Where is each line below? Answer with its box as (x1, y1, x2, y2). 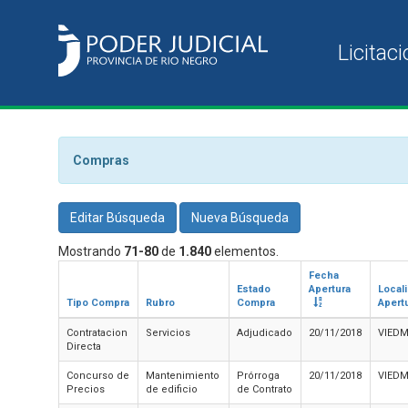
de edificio (146, 383, 198, 395)
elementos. (211, 244, 279, 259)
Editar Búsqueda (70, 210, 165, 225)
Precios (66, 383, 105, 395)
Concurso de (66, 370, 129, 382)
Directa (66, 341, 101, 352)
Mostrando (58, 244, 124, 259)
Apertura (309, 283, 351, 295)
